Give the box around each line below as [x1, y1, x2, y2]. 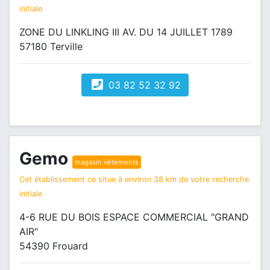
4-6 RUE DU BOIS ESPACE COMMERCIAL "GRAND [19, 211, 249, 223]
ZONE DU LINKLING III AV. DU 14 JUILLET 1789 [19, 26, 233, 38]
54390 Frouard [19, 240, 88, 252]
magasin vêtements [75, 157, 139, 166]
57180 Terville [19, 40, 83, 52]
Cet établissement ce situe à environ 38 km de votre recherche [19, 175, 249, 184]
